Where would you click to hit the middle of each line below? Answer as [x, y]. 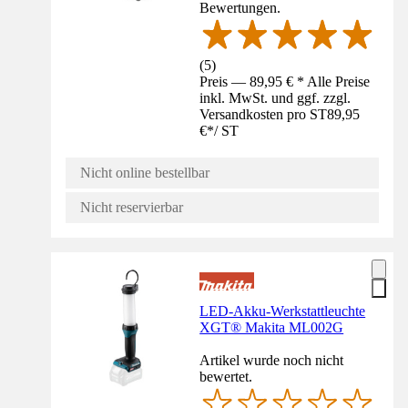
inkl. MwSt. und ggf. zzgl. [275, 97]
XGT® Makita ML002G [272, 327]
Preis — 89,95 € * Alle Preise [285, 81]
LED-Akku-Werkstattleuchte [283, 311]
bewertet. [226, 376]
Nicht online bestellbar [145, 172]
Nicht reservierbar [132, 207]
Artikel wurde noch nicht [272, 360]
